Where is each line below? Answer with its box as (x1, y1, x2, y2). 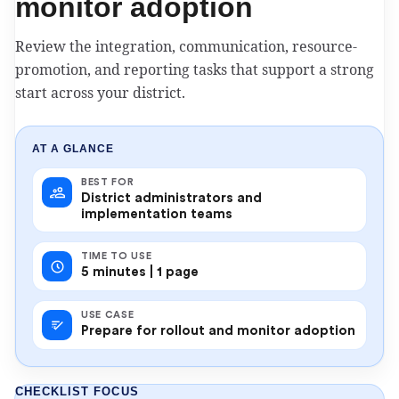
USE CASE (81, 310, 134, 320)
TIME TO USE (81, 251, 152, 261)
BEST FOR (81, 177, 134, 187)
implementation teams (81, 208, 232, 221)
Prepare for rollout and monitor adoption (81, 324, 355, 338)
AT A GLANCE (32, 142, 114, 155)
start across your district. (15, 83, 185, 102)
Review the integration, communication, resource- (15, 37, 357, 56)
